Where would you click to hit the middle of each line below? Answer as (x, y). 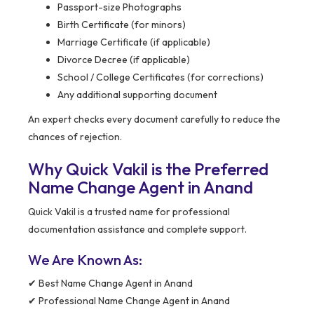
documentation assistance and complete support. (137, 230)
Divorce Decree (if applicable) (124, 60)
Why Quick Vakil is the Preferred (148, 169)
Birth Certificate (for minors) (122, 25)
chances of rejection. (75, 137)
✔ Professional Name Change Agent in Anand (129, 301)
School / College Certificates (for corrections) (161, 77)
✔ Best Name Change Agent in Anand (110, 284)
